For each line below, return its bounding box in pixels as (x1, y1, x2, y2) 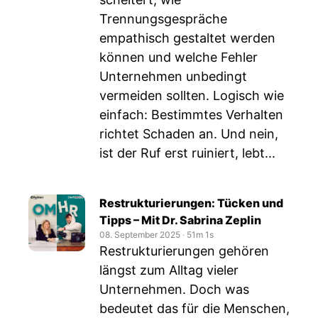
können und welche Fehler (99, 50, 258, 65)
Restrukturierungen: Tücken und (99, 196, 283, 210)
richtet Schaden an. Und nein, (99, 126, 278, 141)
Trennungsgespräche (99, 11, 227, 26)
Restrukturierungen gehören (99, 243, 269, 258)
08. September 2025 (99, 229, 180, 240)
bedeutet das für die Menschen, (99, 301, 290, 316)
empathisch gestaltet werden (99, 31, 275, 45)
